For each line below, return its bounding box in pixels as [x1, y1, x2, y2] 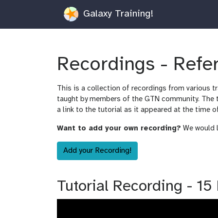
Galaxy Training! [80, 8, 153, 19]
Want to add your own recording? [57, 124, 181, 132]
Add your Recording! [63, 146, 131, 155]
